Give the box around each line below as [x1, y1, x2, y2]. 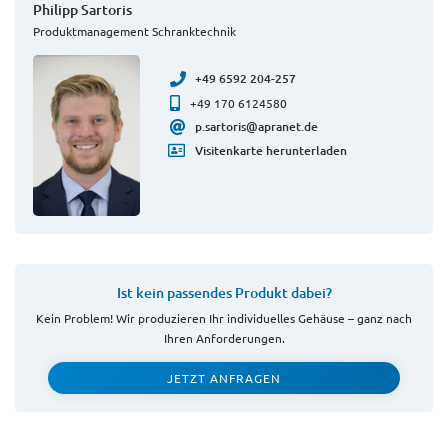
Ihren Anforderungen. [163, 330, 285, 347]
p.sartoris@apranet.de [195, 118, 319, 136]
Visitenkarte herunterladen [195, 142, 348, 160]
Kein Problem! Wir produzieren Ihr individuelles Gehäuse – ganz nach [36, 310, 412, 327]
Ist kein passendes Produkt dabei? [116, 283, 332, 303]
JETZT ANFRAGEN [167, 370, 281, 387]
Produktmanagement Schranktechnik [33, 23, 236, 40]
